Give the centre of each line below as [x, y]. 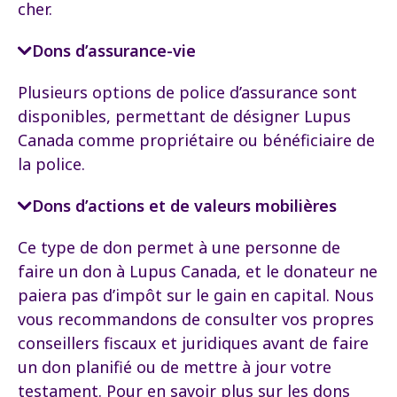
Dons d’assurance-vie [114, 50]
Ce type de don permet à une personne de [179, 247]
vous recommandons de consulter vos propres [196, 319]
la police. [51, 163]
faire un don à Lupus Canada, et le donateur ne [198, 271]
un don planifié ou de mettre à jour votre [175, 366]
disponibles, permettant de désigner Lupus [184, 116]
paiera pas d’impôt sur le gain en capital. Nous [196, 295]
